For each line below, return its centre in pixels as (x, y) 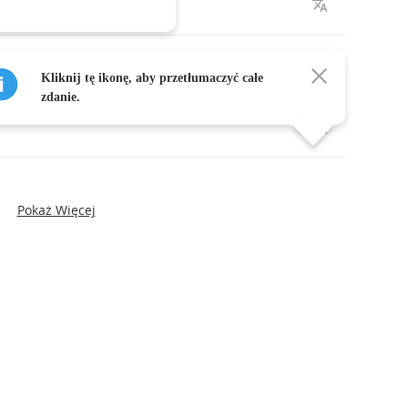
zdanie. (61, 97)
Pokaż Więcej (56, 210)
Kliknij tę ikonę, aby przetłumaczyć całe (152, 78)
